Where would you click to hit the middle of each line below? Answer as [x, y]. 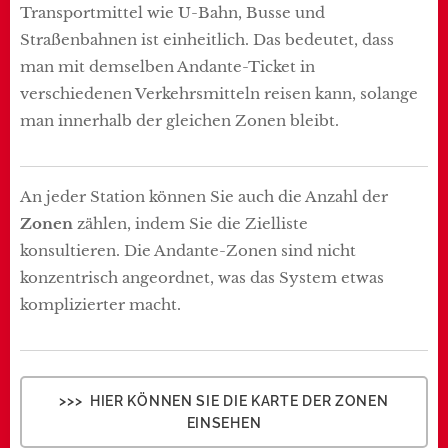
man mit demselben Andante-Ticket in [167, 66]
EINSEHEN [224, 422]
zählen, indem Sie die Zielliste [190, 223]
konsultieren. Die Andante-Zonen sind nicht [188, 250]
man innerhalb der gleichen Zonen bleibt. [179, 120]
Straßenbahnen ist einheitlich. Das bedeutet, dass [207, 39]
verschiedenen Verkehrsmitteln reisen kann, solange [219, 93]
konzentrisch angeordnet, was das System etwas [204, 277]
